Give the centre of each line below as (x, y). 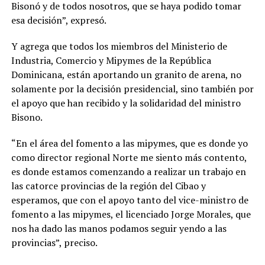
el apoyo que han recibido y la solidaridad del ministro (126, 103)
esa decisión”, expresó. (59, 20)
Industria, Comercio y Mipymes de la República (111, 61)
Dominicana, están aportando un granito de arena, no (126, 75)
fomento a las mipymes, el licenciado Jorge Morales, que (131, 214)
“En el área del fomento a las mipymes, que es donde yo (129, 143)
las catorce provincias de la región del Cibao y (108, 186)
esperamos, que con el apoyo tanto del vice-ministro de (130, 200)
